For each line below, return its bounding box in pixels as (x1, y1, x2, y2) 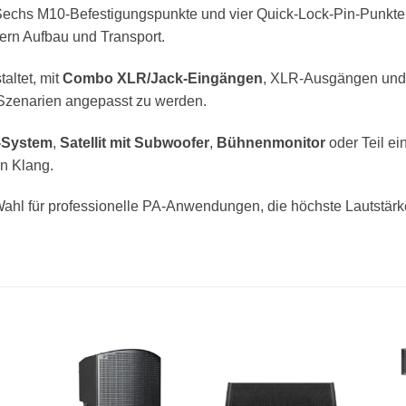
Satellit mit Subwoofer (60, 134, 209, 150)
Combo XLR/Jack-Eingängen (63, 70, 263, 86)
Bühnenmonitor (217, 134, 325, 150)
